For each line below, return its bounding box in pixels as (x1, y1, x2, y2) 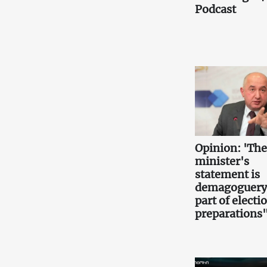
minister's (194, 154, 249, 168)
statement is (194, 167, 260, 181)
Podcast (194, 2, 236, 17)
